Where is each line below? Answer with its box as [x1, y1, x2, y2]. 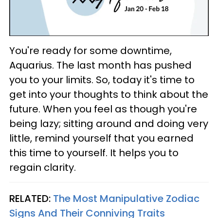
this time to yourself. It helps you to [9, 146, 179, 160]
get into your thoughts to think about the [9, 88, 208, 102]
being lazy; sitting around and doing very [9, 117, 208, 131]
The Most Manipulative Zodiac [53, 192, 200, 206]
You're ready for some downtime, [9, 44, 172, 58]
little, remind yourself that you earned [9, 131, 194, 145]
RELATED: [9, 192, 53, 206]
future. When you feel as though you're [9, 102, 197, 116]
